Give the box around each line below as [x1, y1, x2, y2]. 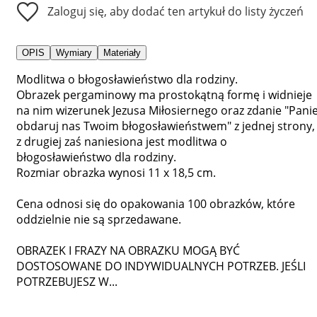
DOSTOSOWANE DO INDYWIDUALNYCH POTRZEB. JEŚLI [16, 258, 306, 274]
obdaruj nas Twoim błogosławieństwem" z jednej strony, [16, 117, 315, 134]
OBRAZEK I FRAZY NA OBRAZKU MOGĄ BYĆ [16, 242, 240, 258]
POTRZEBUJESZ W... [16, 273, 117, 289]
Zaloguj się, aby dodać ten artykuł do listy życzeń [47, 3, 304, 19]
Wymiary [56, 47, 92, 58]
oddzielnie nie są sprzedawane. [16, 211, 181, 227]
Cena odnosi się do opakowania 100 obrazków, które [16, 195, 295, 212]
